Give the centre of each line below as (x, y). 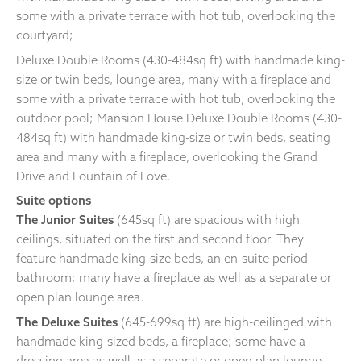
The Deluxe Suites (68, 322)
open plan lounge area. (80, 297)
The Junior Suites (65, 220)
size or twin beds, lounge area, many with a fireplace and (174, 79)
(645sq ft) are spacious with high (207, 220)
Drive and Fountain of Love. (93, 176)
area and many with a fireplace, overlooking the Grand (167, 156)
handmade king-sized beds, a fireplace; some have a (161, 342)
